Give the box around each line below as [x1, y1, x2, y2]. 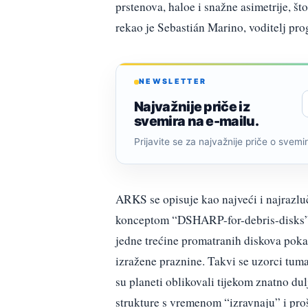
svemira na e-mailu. [134, 112, 259, 129]
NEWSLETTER [139, 77, 207, 87]
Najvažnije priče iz [134, 98, 251, 115]
